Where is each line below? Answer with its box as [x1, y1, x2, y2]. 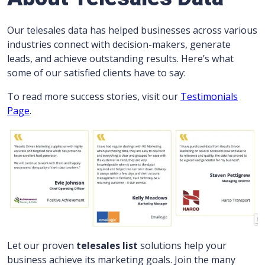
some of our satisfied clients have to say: [7, 66, 186, 80]
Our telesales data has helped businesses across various [7, 24, 257, 37]
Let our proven [7, 239, 76, 253]
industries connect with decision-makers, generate [7, 38, 231, 51]
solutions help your [138, 239, 227, 253]
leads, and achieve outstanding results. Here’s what [7, 52, 234, 66]
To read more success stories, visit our [7, 90, 180, 104]
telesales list [76, 239, 138, 253]
